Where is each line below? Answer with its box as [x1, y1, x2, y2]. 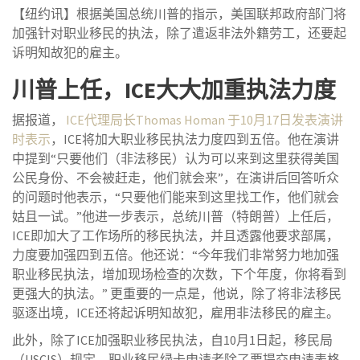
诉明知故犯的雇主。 [12, 44, 128, 60]
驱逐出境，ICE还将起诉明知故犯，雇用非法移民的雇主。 [12, 305, 339, 321]
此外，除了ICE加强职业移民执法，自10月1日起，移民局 [12, 332, 333, 348]
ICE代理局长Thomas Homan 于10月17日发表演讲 [66, 112, 343, 128]
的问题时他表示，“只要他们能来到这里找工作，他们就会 [12, 189, 339, 205]
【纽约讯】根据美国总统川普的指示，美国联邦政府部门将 [12, 6, 346, 22]
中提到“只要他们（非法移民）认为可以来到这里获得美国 [12, 150, 339, 166]
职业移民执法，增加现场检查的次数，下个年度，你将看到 [12, 266, 346, 282]
